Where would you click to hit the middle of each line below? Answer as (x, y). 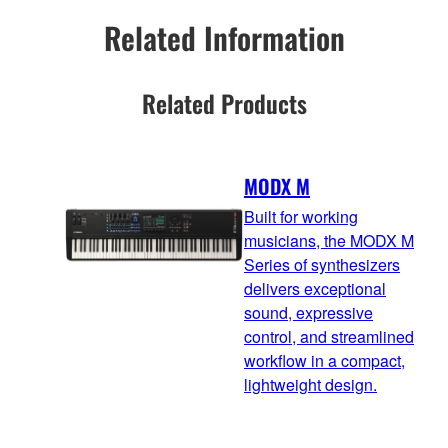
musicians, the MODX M (329, 241)
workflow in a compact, (324, 361)
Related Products (224, 102)
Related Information (224, 37)
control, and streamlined (329, 337)
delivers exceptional (315, 289)
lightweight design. (310, 385)
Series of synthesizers (322, 265)
